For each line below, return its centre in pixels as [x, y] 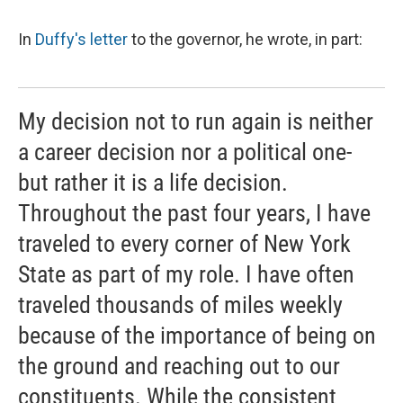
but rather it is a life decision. [153, 183]
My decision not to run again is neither [196, 122]
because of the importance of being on [197, 336]
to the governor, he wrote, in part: [245, 40]
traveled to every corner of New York [184, 244]
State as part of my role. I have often [186, 275]
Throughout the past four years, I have [194, 214]
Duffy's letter [81, 40]
